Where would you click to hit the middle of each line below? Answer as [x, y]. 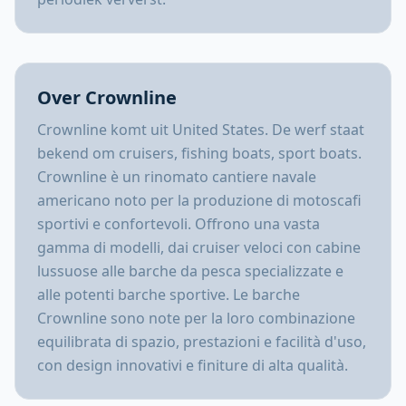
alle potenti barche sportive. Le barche [169, 295]
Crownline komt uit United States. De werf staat [201, 130]
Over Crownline [107, 97]
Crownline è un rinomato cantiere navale [177, 177]
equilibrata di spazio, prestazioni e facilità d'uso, [202, 342]
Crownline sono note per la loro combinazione [196, 318]
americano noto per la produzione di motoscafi [199, 200]
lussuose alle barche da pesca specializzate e [190, 271]
